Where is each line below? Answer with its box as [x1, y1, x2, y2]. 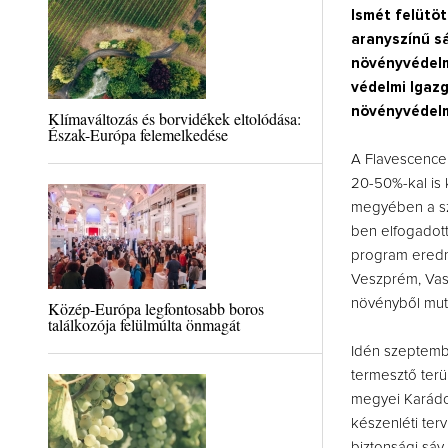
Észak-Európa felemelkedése [47, 124, 228, 145]
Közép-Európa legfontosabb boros [47, 298, 264, 319]
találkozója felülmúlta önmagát [47, 314, 240, 335]
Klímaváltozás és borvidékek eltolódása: [47, 108, 301, 129]
